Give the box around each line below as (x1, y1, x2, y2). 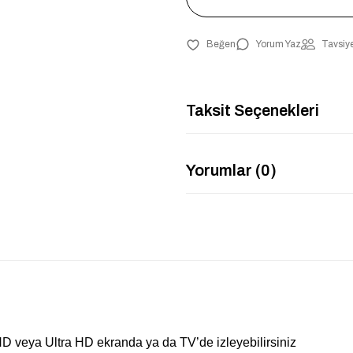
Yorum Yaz (256, 39, 301, 50)
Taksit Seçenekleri (186, 101, 319, 119)
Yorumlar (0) (186, 161, 277, 179)
